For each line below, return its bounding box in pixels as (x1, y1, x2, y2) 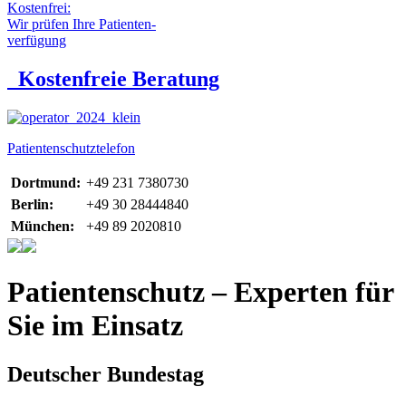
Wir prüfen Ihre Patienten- (7, 16, 156, 32)
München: (11, 217, 74, 234)
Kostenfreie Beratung (18, 66, 219, 91)
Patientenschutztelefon (7, 140, 135, 156)
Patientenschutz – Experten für (7, 275, 393, 309)
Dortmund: (11, 174, 81, 190)
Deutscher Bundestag (7, 362, 204, 386)
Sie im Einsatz (7, 309, 183, 343)
